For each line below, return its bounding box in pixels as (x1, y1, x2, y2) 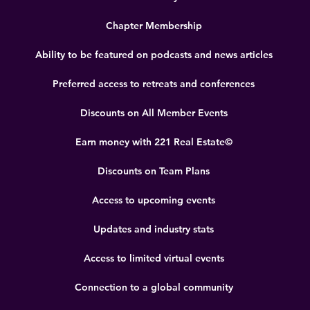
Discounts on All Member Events (80, 107, 228, 119)
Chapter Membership (105, 19, 202, 32)
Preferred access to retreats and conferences (53, 77, 255, 90)
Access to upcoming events (92, 194, 215, 206)
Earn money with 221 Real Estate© (75, 136, 232, 148)
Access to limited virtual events (83, 252, 224, 264)
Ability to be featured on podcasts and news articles (35, 48, 273, 61)
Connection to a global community (74, 281, 233, 293)
